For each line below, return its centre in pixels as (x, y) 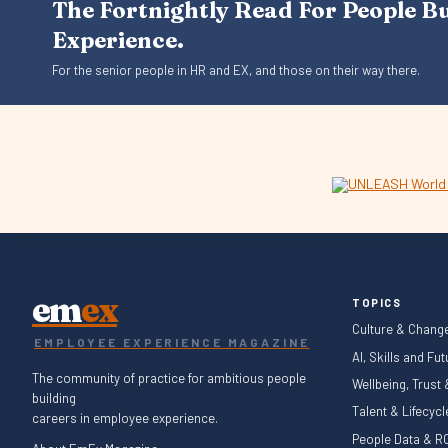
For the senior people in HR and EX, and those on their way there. (236, 70)
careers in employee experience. (125, 418)
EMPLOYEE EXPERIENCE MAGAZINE (172, 342)
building (54, 398)
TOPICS (376, 303)
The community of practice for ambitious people (169, 378)
